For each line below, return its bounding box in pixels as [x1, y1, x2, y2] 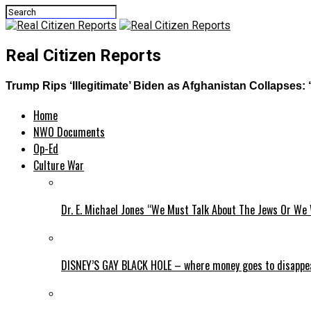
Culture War [33, 157, 84, 174]
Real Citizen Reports [6, 45, 161, 65]
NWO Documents [33, 124, 105, 141]
